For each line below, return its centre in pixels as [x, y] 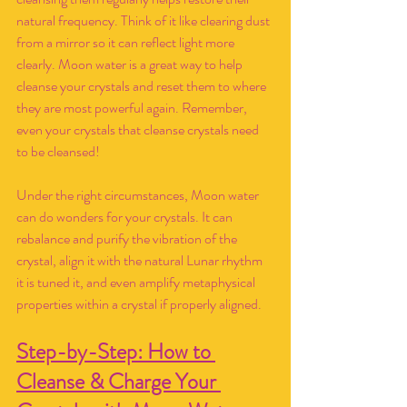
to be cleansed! [58, 151]
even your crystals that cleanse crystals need [139, 129]
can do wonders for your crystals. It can [126, 217]
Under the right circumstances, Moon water [139, 195]
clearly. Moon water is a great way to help [131, 64]
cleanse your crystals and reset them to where [143, 86]
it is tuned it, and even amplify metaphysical [137, 282]
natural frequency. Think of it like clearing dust [144, 20]
